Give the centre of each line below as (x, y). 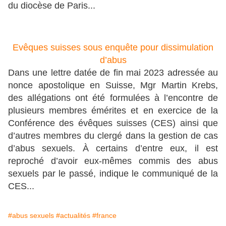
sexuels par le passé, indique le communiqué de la (113, 174)
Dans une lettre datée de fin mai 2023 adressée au (113, 73)
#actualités (73, 216)
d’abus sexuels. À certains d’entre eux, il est (113, 149)
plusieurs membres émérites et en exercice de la (113, 111)
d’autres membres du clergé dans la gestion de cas (113, 136)
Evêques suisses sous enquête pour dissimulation (113, 48)
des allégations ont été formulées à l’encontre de (113, 98)
